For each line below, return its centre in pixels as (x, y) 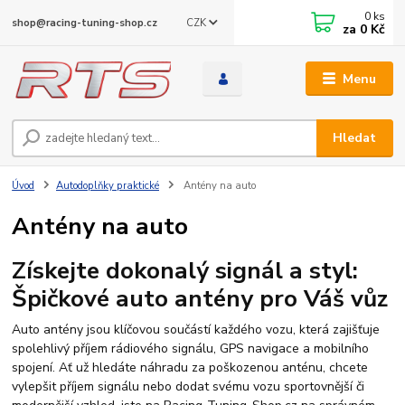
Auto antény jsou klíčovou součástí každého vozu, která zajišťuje (196, 330)
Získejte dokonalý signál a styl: (185, 270)
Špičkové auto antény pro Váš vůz (200, 298)
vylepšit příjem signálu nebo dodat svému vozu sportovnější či (188, 387)
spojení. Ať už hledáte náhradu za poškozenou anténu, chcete (190, 368)
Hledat (355, 138)
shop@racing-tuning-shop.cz (85, 23)
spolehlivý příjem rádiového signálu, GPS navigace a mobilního (191, 349)
